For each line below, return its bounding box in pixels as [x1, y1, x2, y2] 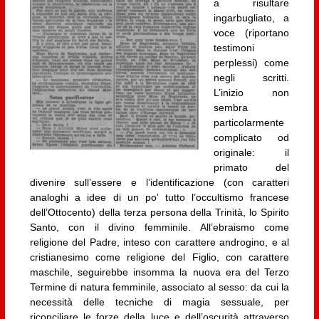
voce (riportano [213, 26, 290, 38]
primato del [213, 161, 290, 173]
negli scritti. [213, 71, 290, 83]
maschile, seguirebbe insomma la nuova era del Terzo [29, 266, 290, 278]
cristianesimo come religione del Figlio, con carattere [29, 251, 290, 263]
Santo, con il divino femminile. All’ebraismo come [29, 221, 290, 233]
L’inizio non [213, 86, 290, 98]
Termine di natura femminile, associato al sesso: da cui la [29, 281, 290, 293]
